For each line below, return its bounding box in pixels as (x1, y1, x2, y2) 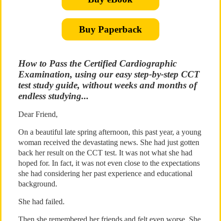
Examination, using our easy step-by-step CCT (18, 69, 200, 79)
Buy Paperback (78, 24, 142, 35)
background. (18, 180, 57, 188)
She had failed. (18, 197, 65, 206)
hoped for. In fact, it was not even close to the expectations (18, 159, 200, 167)
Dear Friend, (18, 110, 58, 118)
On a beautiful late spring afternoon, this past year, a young (18, 128, 201, 136)
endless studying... (18, 91, 89, 101)
